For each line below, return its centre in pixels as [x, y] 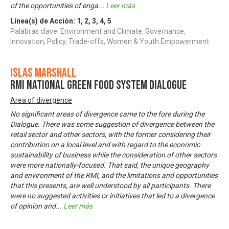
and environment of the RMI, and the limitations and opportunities [114, 175]
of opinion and [33, 206]
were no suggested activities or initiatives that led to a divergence [112, 196]
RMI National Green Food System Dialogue [98, 85]
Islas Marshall [43, 73]
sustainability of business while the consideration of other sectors [113, 155]
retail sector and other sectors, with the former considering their [110, 134]
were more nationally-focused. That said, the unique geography [110, 165]
